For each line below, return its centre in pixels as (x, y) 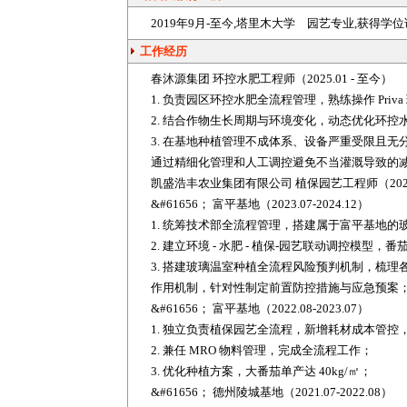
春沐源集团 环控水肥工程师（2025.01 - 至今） (272, 79)
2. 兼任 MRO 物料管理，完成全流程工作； (262, 350)
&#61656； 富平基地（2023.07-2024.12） (260, 204)
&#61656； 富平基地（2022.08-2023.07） (260, 308)
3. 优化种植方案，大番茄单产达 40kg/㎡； (261, 371)
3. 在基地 (174, 141)
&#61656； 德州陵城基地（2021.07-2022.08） (272, 392)
